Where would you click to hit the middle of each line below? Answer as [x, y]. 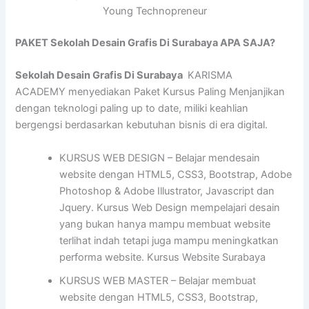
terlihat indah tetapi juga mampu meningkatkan [169, 240]
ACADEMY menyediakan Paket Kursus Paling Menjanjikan [150, 92]
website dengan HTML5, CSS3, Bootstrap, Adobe [176, 174]
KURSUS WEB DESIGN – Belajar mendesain [160, 158]
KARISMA [209, 76]
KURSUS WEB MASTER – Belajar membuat [158, 280]
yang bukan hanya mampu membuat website [165, 224]
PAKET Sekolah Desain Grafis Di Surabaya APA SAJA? [146, 42]
